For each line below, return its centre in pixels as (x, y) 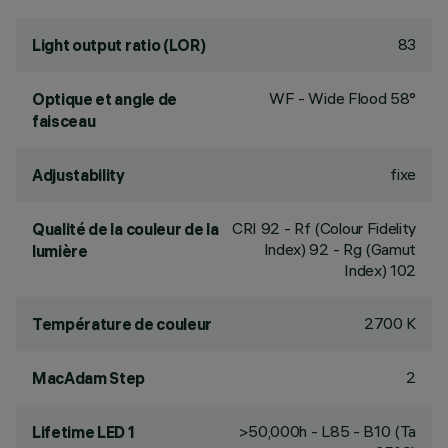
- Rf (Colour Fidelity (348, 228)
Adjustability (78, 175)
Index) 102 (380, 270)
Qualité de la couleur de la (125, 229)
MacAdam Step (89, 378)
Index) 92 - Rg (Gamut (339, 249)
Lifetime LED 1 (83, 432)
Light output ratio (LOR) (119, 45)
